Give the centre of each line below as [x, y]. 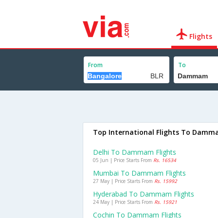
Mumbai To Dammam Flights [139, 173]
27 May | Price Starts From [124, 181]
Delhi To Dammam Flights [135, 152]
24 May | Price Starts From [124, 202]
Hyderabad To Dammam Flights [144, 194]
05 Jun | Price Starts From [123, 160]
